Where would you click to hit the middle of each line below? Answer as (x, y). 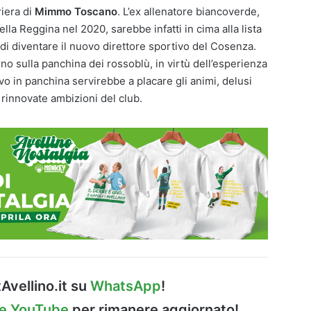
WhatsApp (125, 286)
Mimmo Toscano (76, 12)
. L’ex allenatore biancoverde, (188, 12)
